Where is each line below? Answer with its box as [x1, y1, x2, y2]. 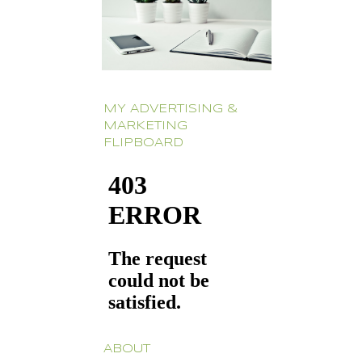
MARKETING [103, 120, 187, 132]
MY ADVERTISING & [103, 103, 238, 115]
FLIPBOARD [103, 137, 183, 149]
